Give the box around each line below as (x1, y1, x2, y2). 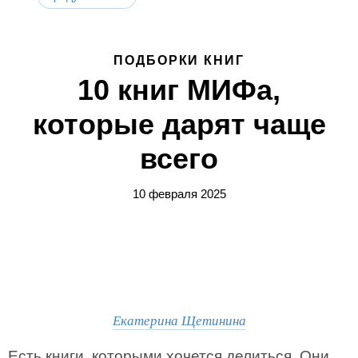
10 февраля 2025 (132, 187, 226, 201)
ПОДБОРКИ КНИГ (113, 54, 245, 67)
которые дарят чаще (32, 108, 326, 141)
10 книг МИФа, (78, 74, 280, 106)
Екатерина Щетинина (112, 311, 246, 329)
